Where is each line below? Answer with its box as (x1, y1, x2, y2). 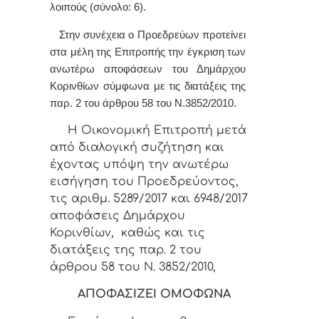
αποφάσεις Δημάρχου (50, 209, 185, 223)
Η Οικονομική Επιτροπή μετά (50, 124, 246, 137)
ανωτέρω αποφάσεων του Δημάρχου (50, 63, 246, 75)
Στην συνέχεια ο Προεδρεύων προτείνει (50, 28, 246, 41)
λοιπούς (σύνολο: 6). (50, 1, 146, 14)
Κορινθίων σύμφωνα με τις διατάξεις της (50, 80, 246, 92)
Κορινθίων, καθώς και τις (50, 226, 205, 240)
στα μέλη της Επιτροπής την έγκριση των (50, 46, 246, 58)
